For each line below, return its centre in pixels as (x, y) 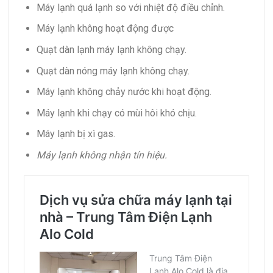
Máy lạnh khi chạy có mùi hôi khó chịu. (116, 113)
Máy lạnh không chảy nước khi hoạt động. (124, 92)
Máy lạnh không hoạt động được (105, 29)
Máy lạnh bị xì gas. (76, 134)
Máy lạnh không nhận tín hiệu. (101, 155)
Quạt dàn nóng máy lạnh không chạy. (113, 71)
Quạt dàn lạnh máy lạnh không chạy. (111, 49)
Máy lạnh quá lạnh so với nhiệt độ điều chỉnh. (130, 7)
